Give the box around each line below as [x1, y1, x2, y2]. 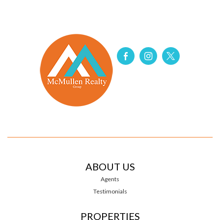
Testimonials [93, 187, 127, 195]
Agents [101, 175, 119, 183]
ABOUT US [85, 160, 135, 172]
